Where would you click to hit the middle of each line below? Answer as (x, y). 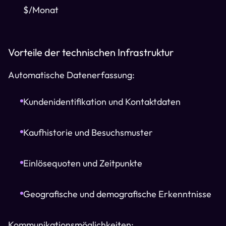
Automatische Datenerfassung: (71, 75)
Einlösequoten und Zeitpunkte (83, 163)
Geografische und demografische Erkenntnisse (117, 194)
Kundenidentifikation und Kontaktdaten (102, 102)
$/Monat (41, 10)
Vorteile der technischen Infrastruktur (91, 52)
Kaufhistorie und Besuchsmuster (88, 132)
